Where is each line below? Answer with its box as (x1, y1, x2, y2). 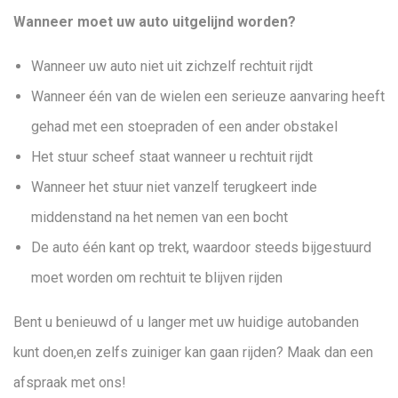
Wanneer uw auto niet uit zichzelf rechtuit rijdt (31, 58, 313, 75)
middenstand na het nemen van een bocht (31, 209, 291, 226)
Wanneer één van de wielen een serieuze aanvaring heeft (31, 88, 385, 105)
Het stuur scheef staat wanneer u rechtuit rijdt (31, 148, 316, 165)
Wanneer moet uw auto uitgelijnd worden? (13, 13, 296, 30)
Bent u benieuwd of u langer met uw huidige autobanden (13, 314, 359, 330)
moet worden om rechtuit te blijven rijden (31, 269, 286, 286)
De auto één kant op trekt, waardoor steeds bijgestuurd (31, 239, 371, 256)
